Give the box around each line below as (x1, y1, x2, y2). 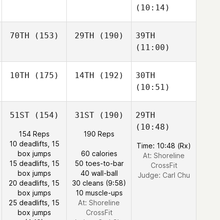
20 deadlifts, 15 (9, 179, 59, 187)
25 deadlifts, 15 (9, 198, 59, 207)
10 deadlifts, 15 (9, 139, 59, 148)
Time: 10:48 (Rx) (137, 141, 191, 150)
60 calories (81, 149, 117, 158)
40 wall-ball (80, 169, 118, 177)
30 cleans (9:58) (72, 179, 126, 187)
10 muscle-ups (75, 189, 123, 197)
